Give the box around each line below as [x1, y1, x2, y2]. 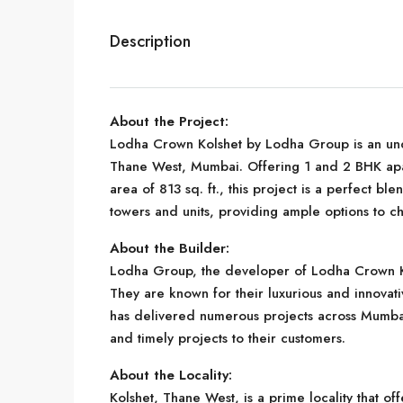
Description [110, 30, 191, 53]
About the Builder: [110, 238, 229, 258]
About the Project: [110, 112, 228, 131]
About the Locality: [110, 365, 232, 385]
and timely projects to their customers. [110, 328, 345, 348]
